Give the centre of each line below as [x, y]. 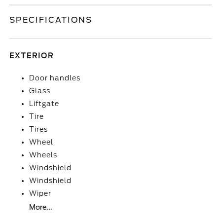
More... [41, 207]
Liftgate [44, 104]
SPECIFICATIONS [51, 20]
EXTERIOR [32, 56]
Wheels [43, 155]
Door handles [55, 78]
